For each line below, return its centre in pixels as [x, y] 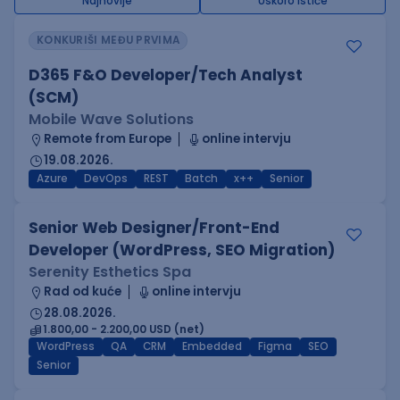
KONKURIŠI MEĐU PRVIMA [108, 40]
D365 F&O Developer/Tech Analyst [166, 75]
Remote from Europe [108, 139]
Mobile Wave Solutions [111, 119]
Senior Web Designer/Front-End [154, 228]
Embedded [212, 346]
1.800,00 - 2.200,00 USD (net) [124, 329]
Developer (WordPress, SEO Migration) [182, 250]
